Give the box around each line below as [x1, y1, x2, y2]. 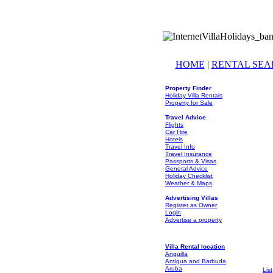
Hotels [165, 136, 183, 143]
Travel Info [165, 143, 195, 150]
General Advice [165, 165, 208, 172]
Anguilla [165, 250, 188, 257]
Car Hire [165, 129, 188, 135]
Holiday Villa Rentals [165, 92, 222, 99]
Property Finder [165, 85, 211, 91]
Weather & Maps [165, 180, 212, 186]
